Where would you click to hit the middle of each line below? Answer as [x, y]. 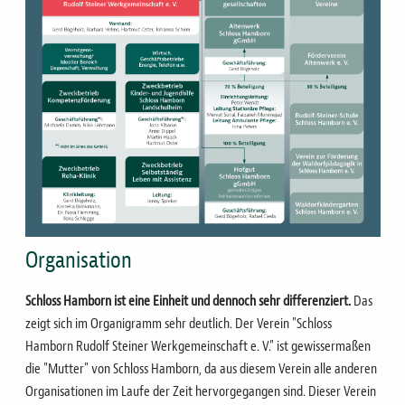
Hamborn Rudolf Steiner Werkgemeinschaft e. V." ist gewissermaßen [198, 347]
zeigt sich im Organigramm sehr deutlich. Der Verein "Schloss [178, 324]
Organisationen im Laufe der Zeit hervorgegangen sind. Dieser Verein [200, 392]
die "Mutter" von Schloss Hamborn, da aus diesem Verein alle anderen [201, 369]
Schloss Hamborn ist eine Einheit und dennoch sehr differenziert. [189, 301]
